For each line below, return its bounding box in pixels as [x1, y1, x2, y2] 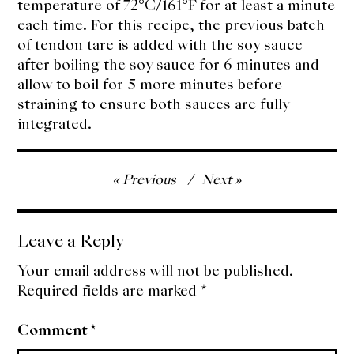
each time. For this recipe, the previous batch [17, 15, 326, 36]
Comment [17, 320, 91, 340]
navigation [17, 188, 129, 221]
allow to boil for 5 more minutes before [17, 74, 283, 95]
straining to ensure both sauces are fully [17, 94, 290, 115]
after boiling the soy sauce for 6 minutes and [17, 55, 320, 75]
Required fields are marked [17, 281, 201, 301]
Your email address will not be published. [17, 261, 294, 281]
